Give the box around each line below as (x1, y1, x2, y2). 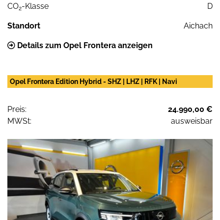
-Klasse (22, 1, 49, 11)
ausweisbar (171, 116, 213, 126)
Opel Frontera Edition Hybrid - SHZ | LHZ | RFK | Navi (10, 77, 177, 85)
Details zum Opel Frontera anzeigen (15, 40, 153, 50)
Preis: (7, 104, 27, 114)
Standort (7, 21, 40, 30)
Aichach (184, 21, 213, 30)
